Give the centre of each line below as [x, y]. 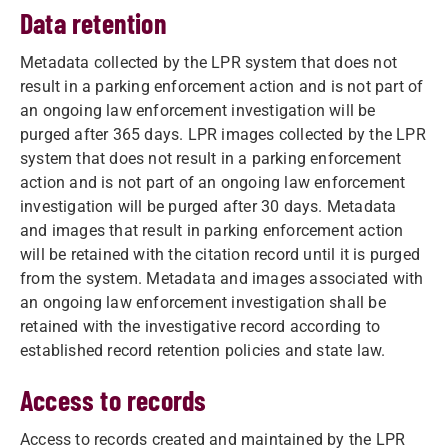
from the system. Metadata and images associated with [222, 278]
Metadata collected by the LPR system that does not [209, 62]
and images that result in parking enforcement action [212, 230]
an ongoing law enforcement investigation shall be [203, 302]
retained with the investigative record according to [200, 326]
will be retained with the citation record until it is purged [220, 254]
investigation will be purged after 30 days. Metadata [208, 206]
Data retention [93, 23]
